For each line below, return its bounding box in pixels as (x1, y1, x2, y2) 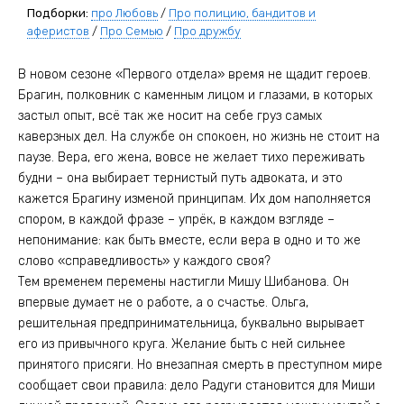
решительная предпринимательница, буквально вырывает (18, 316, 364, 331)
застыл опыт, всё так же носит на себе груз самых (18, 108, 322, 124)
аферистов (27, 24, 89, 38)
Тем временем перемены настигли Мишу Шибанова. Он (18, 274, 349, 289)
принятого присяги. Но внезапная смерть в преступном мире (18, 357, 382, 372)
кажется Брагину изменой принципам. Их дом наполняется (18, 191, 371, 207)
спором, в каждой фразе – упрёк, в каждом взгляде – (18, 212, 335, 227)
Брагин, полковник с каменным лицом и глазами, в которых (18, 87, 372, 103)
